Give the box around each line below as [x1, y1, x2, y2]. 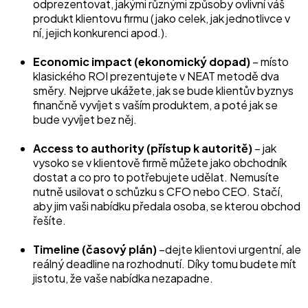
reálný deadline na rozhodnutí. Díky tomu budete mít [33, 256, 296, 271]
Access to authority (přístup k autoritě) [33, 140, 252, 155]
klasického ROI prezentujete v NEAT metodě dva [33, 68, 279, 83]
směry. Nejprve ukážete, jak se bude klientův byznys [33, 82, 294, 98]
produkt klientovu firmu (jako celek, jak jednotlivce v [33, 10, 290, 25]
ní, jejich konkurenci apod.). [33, 25, 168, 40]
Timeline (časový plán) [33, 241, 157, 256]
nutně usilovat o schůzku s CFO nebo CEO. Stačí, [33, 184, 283, 199]
